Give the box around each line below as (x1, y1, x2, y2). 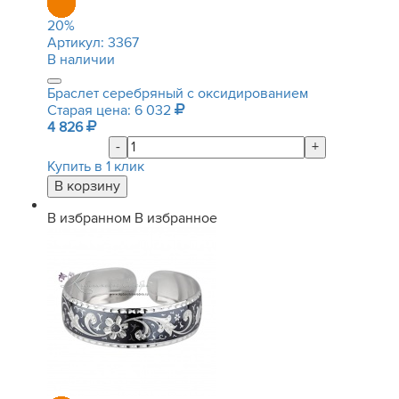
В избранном (47, 209, 131, 227)
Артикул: (47, 34, 108, 52)
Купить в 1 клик (47, 158, 144, 175)
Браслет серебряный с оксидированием (47, 85, 308, 102)
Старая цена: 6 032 (47, 102, 175, 119)
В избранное (134, 209, 217, 227)
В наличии (47, 51, 115, 69)
